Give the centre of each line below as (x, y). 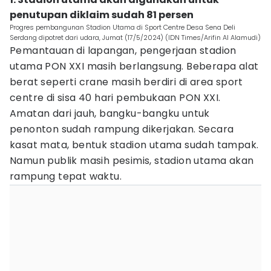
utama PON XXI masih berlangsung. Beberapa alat (134, 66)
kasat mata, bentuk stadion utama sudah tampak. (134, 145)
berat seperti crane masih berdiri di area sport (126, 82)
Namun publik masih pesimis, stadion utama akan (132, 161)
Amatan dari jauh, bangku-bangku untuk (110, 113)
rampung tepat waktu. (66, 176)
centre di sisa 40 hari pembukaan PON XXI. (115, 98)
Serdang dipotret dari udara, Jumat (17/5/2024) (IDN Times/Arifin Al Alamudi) (135, 38)
